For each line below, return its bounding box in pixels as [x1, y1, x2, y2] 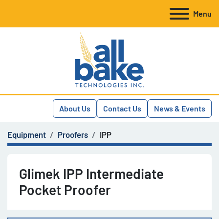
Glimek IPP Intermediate [19, 165, 164, 182]
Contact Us [103, 104, 141, 113]
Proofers [58, 130, 88, 139]
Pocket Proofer [19, 181, 111, 198]
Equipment [7, 130, 46, 139]
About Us [59, 104, 90, 113]
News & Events [154, 104, 205, 113]
